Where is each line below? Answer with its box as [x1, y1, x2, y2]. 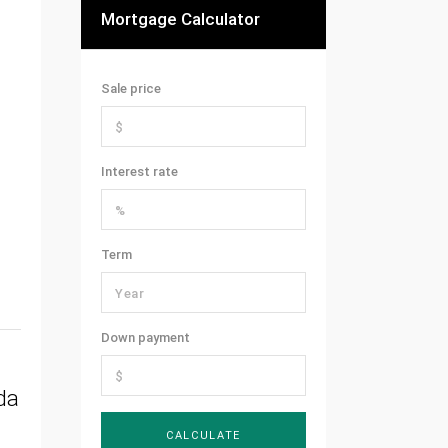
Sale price [101, 81, 161, 97]
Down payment [101, 330, 190, 346]
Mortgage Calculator [101, 9, 260, 30]
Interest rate [101, 164, 178, 180]
